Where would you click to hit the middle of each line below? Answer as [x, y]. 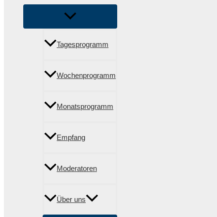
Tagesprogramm [83, 45]
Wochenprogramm [86, 76]
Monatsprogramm [85, 107]
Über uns [71, 200]
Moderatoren [77, 169]
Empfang [71, 138]
